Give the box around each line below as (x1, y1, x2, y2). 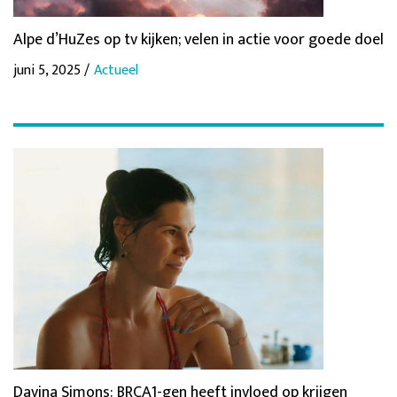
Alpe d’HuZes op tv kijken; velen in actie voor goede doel (13, 27, 384, 54)
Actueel (94, 58, 138, 83)
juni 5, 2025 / (13, 58, 90, 83)
